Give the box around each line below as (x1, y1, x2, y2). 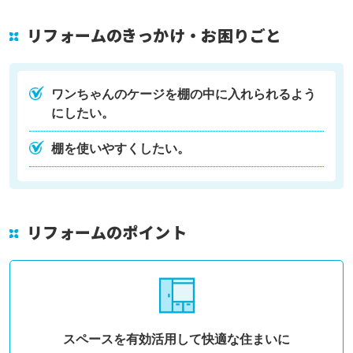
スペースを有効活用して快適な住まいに (63, 333, 290, 347)
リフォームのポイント (26, 221, 187, 244)
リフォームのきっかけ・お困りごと (26, 24, 282, 47)
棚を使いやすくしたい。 (50, 142, 190, 156)
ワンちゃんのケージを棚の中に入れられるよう (50, 87, 316, 102)
